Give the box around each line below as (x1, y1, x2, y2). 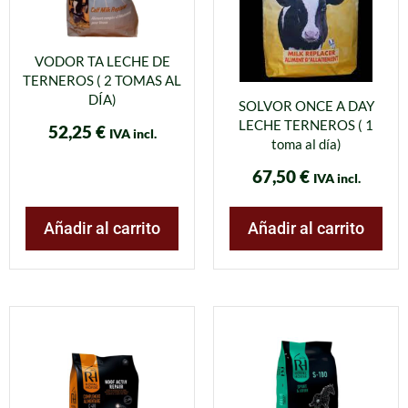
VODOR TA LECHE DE (34, 53, 170, 70)
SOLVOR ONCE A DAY (238, 97, 374, 114)
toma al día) (270, 135, 342, 152)
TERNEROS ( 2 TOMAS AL (23, 72, 181, 89)
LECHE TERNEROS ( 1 (239, 116, 373, 133)
